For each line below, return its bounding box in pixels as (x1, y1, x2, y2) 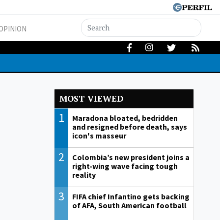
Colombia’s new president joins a (72, 152, 190, 163)
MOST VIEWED (59, 93, 123, 105)
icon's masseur (72, 131, 127, 141)
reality (72, 170, 96, 180)
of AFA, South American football (72, 200, 187, 211)
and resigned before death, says (72, 122, 188, 132)
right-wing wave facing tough (72, 161, 178, 171)
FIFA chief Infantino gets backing (72, 192, 190, 202)
